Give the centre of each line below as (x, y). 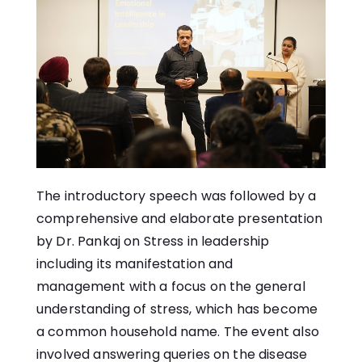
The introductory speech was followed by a (177, 196)
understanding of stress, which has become (177, 309)
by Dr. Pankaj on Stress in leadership (153, 241)
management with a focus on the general (171, 286)
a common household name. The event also (178, 331)
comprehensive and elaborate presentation (179, 218)
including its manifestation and (135, 263)
